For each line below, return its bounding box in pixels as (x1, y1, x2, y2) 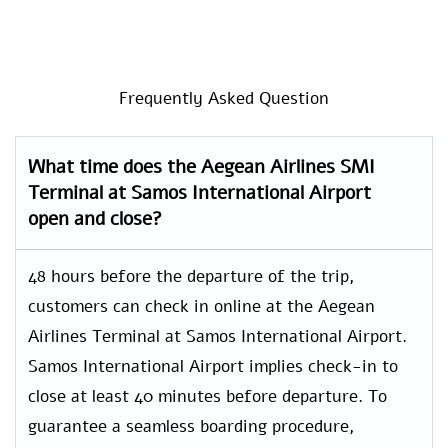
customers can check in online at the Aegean (28, 295, 375, 319)
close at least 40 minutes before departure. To (28, 385, 387, 409)
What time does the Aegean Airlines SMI (28, 154, 375, 181)
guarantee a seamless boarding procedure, (28, 415, 355, 439)
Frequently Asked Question (119, 87, 329, 111)
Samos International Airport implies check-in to (28, 355, 398, 379)
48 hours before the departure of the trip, (28, 265, 355, 289)
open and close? (28, 206, 162, 233)
